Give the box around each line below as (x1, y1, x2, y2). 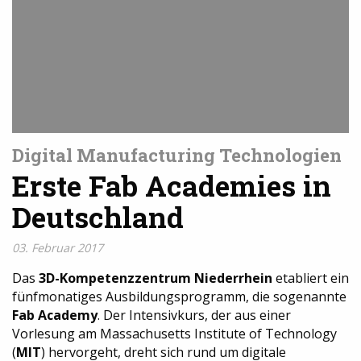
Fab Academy (12, 306, 98, 325)
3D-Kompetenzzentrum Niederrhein (39, 269, 272, 288)
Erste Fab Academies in (12, 167, 331, 205)
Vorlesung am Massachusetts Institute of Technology (12, 325, 337, 343)
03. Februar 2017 (12, 240, 103, 256)
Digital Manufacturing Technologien (12, 143, 342, 168)
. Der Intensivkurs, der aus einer (98, 306, 291, 325)
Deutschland (12, 198, 184, 237)
